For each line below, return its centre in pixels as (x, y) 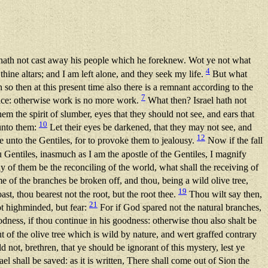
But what (229, 74)
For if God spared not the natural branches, (179, 208)
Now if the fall (234, 141)
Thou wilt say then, (224, 194)
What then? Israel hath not (196, 100)
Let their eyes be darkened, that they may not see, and (150, 127)
